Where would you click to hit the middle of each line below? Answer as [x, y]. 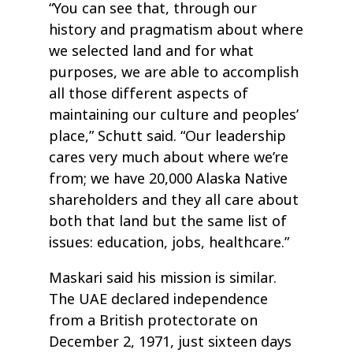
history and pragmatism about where [176, 30]
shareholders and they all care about [174, 200]
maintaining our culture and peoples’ [174, 115]
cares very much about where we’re [169, 157]
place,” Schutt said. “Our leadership [168, 136]
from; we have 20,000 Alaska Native [169, 178]
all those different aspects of [149, 93]
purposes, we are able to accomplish [174, 72]
